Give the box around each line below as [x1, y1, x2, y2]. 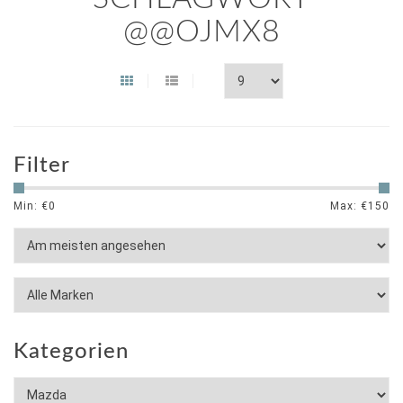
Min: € [13, 200, 49, 212]
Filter [13, 155, 70, 176]
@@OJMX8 [122, 17, 281, 48]
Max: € [330, 200, 368, 212]
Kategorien [13, 341, 129, 363]
